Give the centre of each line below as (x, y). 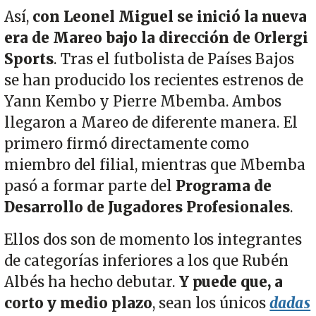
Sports (29, 59)
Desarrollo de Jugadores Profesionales (147, 207)
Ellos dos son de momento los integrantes (153, 239)
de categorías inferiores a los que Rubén (147, 261)
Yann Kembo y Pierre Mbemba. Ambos (143, 101)
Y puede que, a (231, 282)
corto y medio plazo (78, 303)
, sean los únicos (211, 303)
